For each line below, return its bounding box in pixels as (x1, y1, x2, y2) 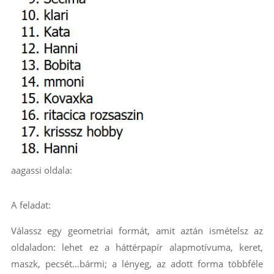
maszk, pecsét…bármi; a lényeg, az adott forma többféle (10, 257, 264, 270)
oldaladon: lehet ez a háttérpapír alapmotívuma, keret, (10, 241, 264, 254)
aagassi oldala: (10, 164, 72, 177)
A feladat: (10, 199, 51, 212)
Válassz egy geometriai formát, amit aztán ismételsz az (10, 224, 264, 237)
